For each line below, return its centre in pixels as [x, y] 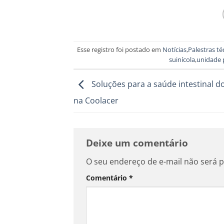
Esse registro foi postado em [119, 50]
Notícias [174, 50]
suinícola [182, 60]
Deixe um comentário [138, 143]
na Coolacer [96, 101]
